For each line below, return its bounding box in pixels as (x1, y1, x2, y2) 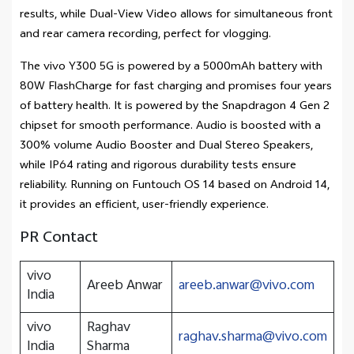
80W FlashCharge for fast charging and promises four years (20, 77, 332, 97)
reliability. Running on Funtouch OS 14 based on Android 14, (20, 176, 330, 196)
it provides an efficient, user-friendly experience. (20, 196, 269, 216)
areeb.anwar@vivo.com (179, 275, 314, 298)
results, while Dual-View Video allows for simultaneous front (20, 6, 333, 25)
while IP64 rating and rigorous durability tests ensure (20, 156, 296, 176)
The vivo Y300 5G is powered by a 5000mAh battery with (20, 58, 322, 77)
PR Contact (20, 225, 98, 251)
